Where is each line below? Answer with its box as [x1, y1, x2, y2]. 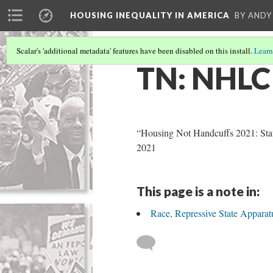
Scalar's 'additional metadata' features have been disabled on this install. [16, 45, 254, 56]
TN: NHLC [136, 60, 271, 96]
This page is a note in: [136, 183, 260, 199]
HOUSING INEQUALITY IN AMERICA [70, 10, 230, 20]
